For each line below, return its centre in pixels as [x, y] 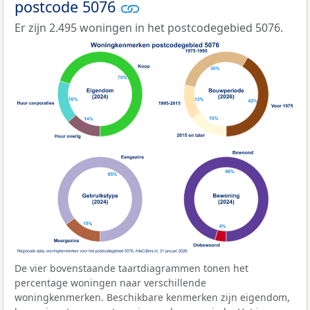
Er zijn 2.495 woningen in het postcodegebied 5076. [149, 28]
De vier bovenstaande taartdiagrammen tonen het [131, 268]
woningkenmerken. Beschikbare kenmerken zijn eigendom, [152, 297]
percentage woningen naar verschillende [110, 282]
